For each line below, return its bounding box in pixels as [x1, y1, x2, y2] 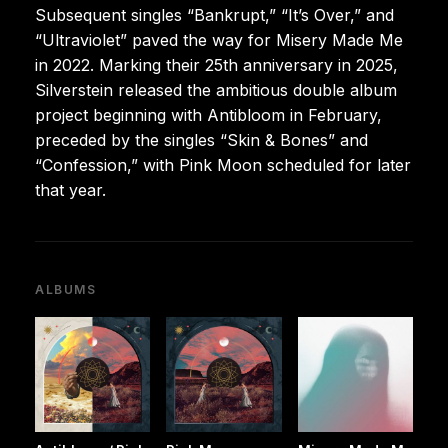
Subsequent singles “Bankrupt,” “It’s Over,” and [35, 4, 394, 25]
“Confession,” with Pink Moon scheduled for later [35, 154, 411, 175]
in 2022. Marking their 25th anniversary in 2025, [35, 54, 398, 75]
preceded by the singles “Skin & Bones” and [35, 129, 368, 150]
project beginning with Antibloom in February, [35, 104, 382, 125]
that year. [35, 179, 106, 200]
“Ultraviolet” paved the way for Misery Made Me [35, 29, 403, 50]
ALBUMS [35, 281, 97, 297]
